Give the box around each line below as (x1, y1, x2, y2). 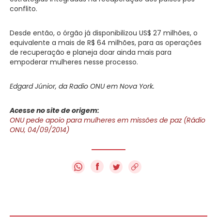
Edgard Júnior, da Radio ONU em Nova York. (10, 81, 155, 91)
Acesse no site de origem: (10, 105, 99, 115)
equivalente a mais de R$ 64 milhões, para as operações (10, 37, 201, 47)
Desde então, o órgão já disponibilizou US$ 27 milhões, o (10, 28, 198, 38)
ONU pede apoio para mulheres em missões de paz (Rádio (10, 115, 205, 125)
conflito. (10, 3, 37, 14)
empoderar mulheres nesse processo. (10, 57, 138, 67)
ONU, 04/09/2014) (10, 124, 69, 135)
